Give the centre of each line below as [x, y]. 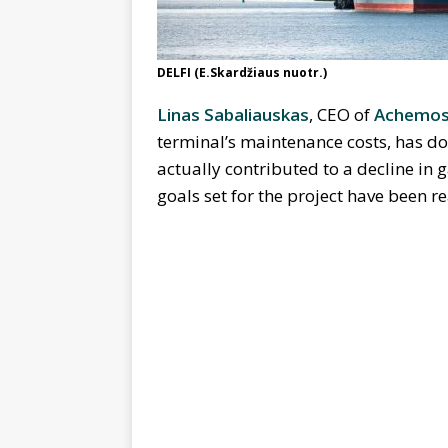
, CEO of [341, 115]
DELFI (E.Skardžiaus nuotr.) [242, 73]
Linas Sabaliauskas [233, 115]
